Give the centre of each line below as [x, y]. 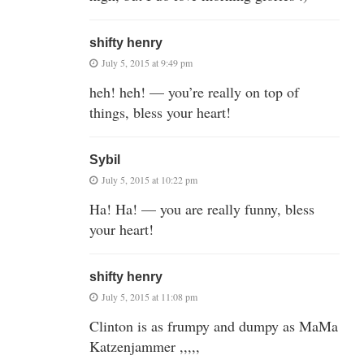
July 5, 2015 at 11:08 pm [149, 297]
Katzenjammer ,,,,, [145, 347]
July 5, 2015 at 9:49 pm [147, 63]
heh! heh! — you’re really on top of [194, 92]
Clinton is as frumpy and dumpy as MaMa [214, 326]
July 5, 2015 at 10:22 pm [149, 180]
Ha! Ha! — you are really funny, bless [202, 209]
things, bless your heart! [160, 113]
